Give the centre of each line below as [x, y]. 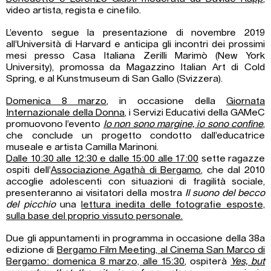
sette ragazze [232, 158]
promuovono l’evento [55, 124]
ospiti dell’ [28, 170]
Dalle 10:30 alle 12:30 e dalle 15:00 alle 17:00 [102, 158]
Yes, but [248, 261]
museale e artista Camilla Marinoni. [82, 147]
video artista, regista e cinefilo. [73, 10]
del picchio [31, 204]
